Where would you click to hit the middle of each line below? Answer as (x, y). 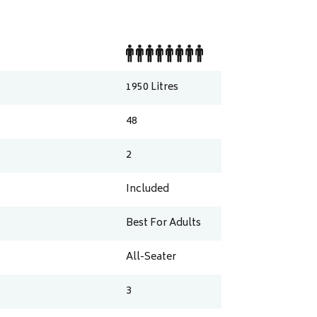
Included (148, 190)
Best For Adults (164, 224)
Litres (165, 88)
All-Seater (151, 258)
